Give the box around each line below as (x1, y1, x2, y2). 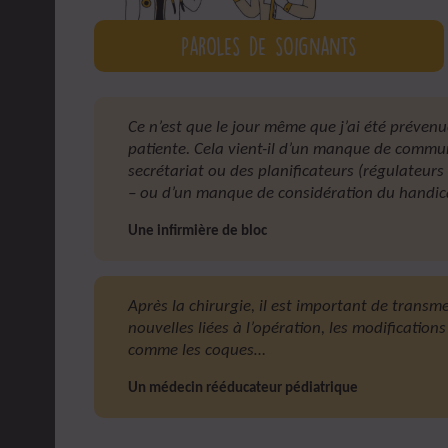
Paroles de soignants (180, 29, 357, 62)
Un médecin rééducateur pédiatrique (128, 380, 359, 396)
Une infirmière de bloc (128, 223, 268, 239)
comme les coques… (128, 341, 267, 359)
